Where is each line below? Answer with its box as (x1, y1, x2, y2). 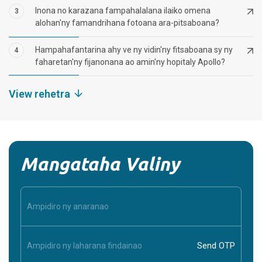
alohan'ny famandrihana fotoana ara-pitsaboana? (35, 18, 219, 28)
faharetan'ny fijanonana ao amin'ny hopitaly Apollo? (35, 57, 225, 67)
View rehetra (9, 88, 70, 101)
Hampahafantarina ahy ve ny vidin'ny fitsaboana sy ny (35, 45, 233, 55)
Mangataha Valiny (20, 153, 180, 175)
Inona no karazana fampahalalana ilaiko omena (35, 6, 211, 16)
